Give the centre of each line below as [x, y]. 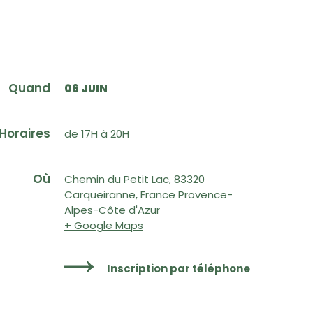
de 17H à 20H [97, 134]
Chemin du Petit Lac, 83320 [134, 180]
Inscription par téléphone [179, 269]
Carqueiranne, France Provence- [148, 195]
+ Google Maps [104, 226]
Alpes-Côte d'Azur [112, 210]
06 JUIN [86, 89]
